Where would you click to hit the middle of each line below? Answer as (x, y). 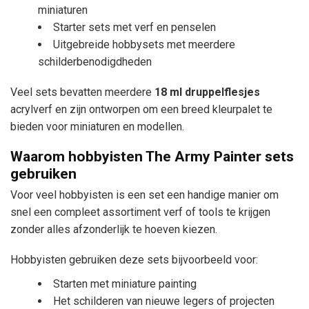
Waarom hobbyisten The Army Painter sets (152, 157)
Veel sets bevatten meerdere (82, 92)
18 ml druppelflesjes (207, 92)
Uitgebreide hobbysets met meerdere (144, 44)
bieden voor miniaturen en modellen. (97, 126)
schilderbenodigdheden (95, 61)
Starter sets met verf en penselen (134, 27)
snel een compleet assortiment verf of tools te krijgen (140, 212)
